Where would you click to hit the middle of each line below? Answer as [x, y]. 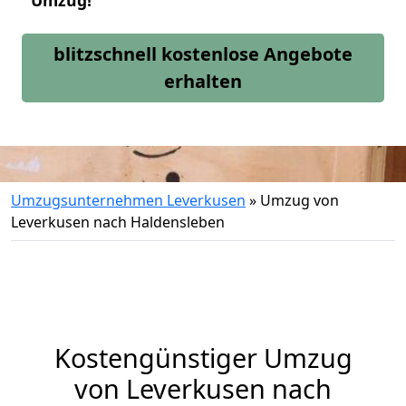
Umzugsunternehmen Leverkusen [128, 200]
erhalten [203, 81]
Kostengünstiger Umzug [203, 358]
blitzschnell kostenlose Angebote [203, 54]
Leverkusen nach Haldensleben [118, 222]
